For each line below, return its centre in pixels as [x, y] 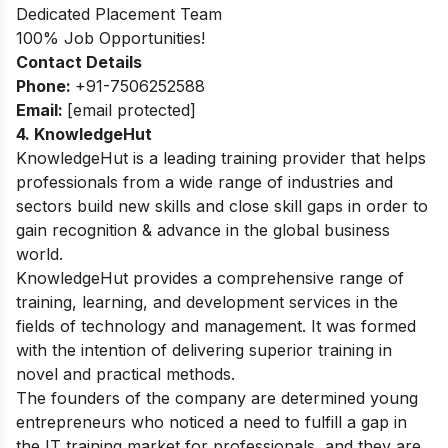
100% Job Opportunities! [110, 37]
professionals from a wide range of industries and [204, 181]
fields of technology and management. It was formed [216, 325]
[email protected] [131, 109]
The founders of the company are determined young [217, 397]
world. [39, 253]
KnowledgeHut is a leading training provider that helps [221, 157]
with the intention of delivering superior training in [204, 349]
